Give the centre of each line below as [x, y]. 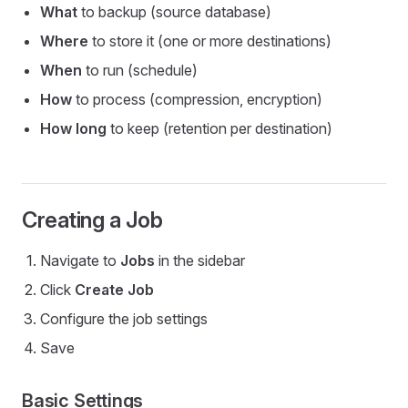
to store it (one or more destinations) [210, 41]
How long [73, 128]
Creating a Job [92, 220]
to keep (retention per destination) [219, 128]
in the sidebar [200, 260]
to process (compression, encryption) [197, 99]
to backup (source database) [174, 12]
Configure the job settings [124, 319]
